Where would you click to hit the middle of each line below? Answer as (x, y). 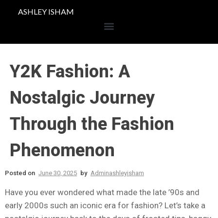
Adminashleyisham (117, 173)
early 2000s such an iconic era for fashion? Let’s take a (105, 205)
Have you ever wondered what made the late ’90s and (102, 192)
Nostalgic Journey (82, 98)
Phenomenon (62, 150)
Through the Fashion (92, 124)
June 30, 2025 (58, 173)
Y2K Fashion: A (70, 72)
